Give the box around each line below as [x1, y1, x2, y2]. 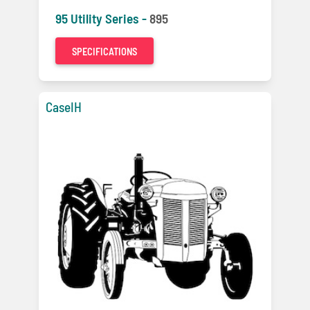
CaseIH [46, 99, 82, 116]
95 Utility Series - [55, 10, 149, 27]
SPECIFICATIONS [72, 46, 137, 58]
